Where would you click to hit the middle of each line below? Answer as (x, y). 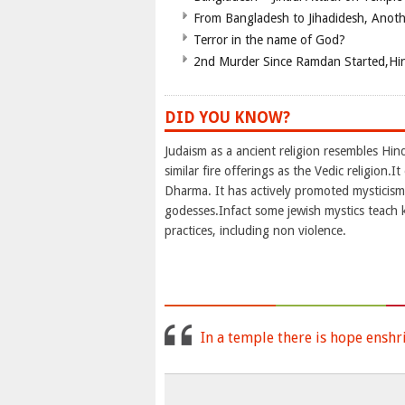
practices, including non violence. (255, 231)
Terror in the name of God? (269, 40)
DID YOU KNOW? (227, 118)
